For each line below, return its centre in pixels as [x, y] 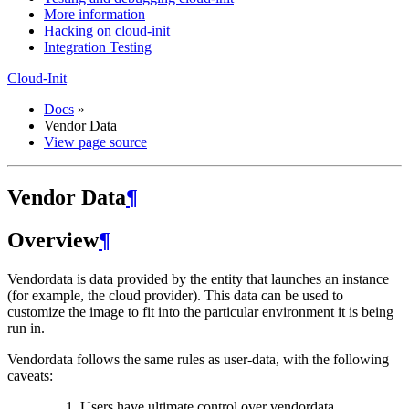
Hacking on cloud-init [107, 31]
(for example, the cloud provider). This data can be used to [175, 295]
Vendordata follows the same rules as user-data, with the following [198, 359]
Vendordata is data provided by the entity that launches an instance [198, 278]
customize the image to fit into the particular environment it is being [200, 311]
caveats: [30, 375]
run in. [26, 328]
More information [94, 14]
